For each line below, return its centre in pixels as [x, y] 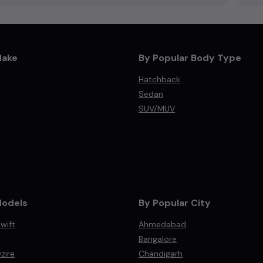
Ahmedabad [162, 224]
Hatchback [159, 79]
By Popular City [175, 203]
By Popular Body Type [190, 58]
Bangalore [158, 239]
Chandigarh [161, 254]
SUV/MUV [157, 109]
